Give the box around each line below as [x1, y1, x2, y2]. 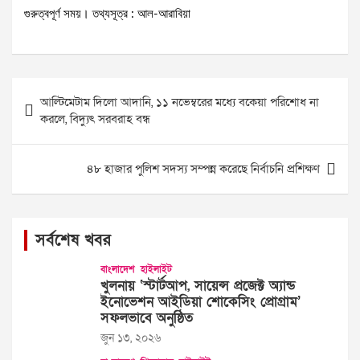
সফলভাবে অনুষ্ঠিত [100, 309, 193, 328]
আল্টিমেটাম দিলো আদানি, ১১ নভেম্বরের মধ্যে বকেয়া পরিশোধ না [40, 94, 319, 111]
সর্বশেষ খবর [35, 230, 111, 252]
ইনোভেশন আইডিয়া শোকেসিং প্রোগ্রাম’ [100, 292, 301, 312]
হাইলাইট [141, 263, 172, 276]
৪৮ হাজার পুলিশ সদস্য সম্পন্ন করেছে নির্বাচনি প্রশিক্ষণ [87, 161, 320, 178]
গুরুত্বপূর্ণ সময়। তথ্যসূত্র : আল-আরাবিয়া [24, 8, 190, 21]
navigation [11, 102, 104, 129]
